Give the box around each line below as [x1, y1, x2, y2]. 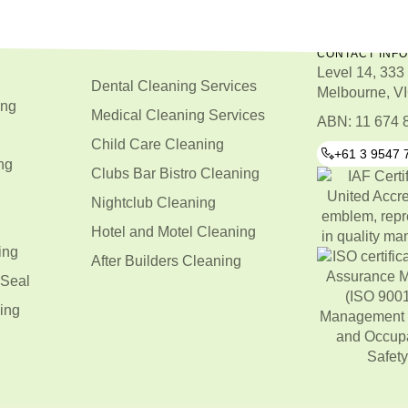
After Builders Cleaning [90, 252, 241, 269]
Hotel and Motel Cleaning [90, 223, 256, 240]
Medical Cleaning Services [90, 107, 265, 123]
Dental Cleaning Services [90, 77, 257, 94]
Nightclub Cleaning [90, 194, 216, 210]
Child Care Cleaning [90, 136, 224, 152]
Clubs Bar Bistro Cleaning [90, 165, 260, 181]
